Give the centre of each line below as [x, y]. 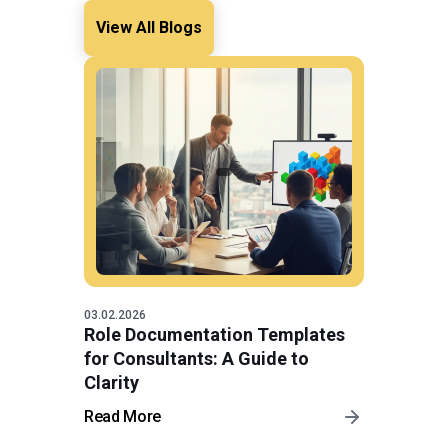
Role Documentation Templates [214, 335]
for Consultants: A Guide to [196, 359]
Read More [123, 417]
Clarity [111, 383]
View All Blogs [149, 28]
